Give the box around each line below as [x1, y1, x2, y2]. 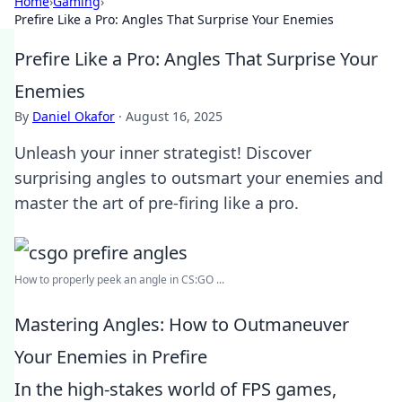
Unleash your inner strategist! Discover [14, 142, 311, 163]
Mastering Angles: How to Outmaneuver [14, 312, 349, 336]
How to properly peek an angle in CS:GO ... [14, 272, 224, 287]
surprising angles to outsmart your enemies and [14, 167, 383, 188]
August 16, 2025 [126, 108, 223, 125]
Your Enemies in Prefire [14, 345, 207, 369]
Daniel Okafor [32, 108, 115, 125]
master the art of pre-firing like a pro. [14, 192, 299, 214]
